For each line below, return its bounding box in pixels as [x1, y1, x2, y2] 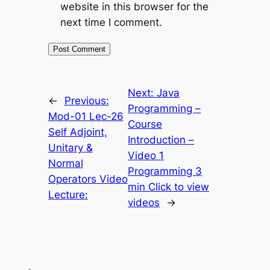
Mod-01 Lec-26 [48, 110, 124, 122]
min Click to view [128, 180, 210, 193]
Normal [48, 157, 83, 169]
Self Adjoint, [48, 125, 107, 138]
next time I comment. [60, 16, 162, 28]
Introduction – [128, 133, 195, 146]
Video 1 [128, 149, 165, 162]
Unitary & [48, 141, 93, 154]
